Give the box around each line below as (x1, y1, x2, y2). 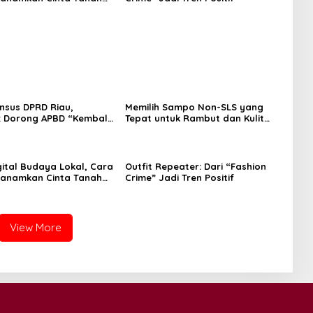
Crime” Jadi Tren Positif (124, 171, 234, 183)
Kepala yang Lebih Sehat (124, 123, 242, 135)
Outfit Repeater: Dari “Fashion (124, 160, 266, 172)
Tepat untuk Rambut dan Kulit (124, 112, 264, 124)
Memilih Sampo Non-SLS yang (124, 101, 263, 112)
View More (10, 220, 62, 234)
